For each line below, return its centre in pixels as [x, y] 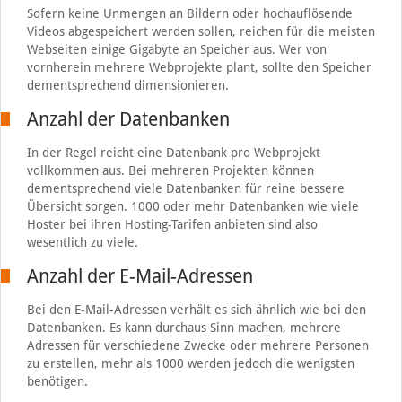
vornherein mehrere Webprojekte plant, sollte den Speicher [199, 67]
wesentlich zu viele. [82, 242]
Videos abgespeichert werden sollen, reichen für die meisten [201, 31]
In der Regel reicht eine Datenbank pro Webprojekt [173, 152]
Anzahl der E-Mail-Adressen [140, 275]
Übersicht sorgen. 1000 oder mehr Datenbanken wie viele [192, 206]
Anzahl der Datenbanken [128, 118]
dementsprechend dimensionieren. [127, 85]
